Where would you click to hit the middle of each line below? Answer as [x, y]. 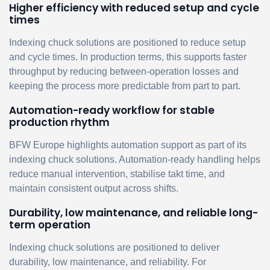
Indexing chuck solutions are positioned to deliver [114, 247]
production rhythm [59, 122]
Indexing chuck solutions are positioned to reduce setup [127, 42]
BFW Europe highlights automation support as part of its [128, 145]
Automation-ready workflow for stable [112, 110]
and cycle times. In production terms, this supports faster [128, 57]
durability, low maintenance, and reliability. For [108, 262]
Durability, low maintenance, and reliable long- [133, 212]
